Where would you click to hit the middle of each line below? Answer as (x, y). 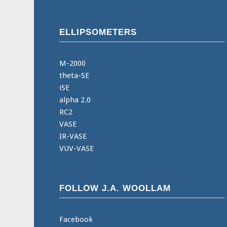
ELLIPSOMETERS (98, 32)
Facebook (76, 220)
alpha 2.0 (75, 100)
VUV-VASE (77, 149)
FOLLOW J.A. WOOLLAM (115, 188)
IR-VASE (73, 137)
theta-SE (74, 76)
